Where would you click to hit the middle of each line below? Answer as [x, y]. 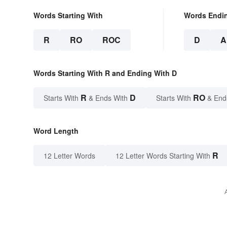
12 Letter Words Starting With [163, 155]
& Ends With [108, 98]
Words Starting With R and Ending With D [105, 73]
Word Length [56, 130]
